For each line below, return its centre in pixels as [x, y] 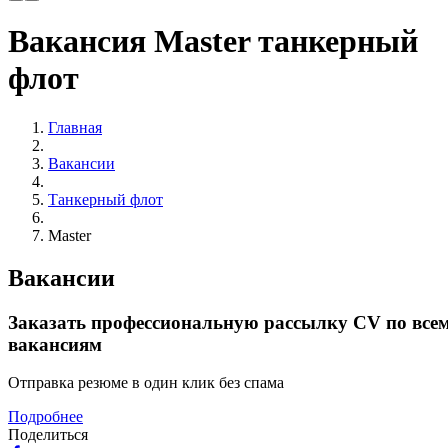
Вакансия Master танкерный [213, 41]
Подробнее [45, 417]
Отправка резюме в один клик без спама [146, 383]
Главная [75, 127]
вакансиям [55, 344]
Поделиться [48, 435]
